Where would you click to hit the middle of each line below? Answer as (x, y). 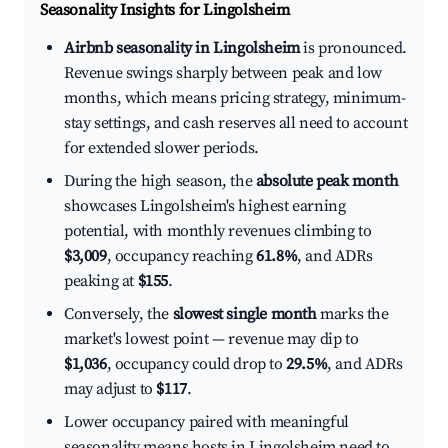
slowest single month (244, 314)
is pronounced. (353, 48)
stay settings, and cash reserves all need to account (236, 123)
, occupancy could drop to (196, 364)
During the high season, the (160, 181)
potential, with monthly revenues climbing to (218, 231)
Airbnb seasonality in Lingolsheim (182, 48)
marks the (352, 314)
